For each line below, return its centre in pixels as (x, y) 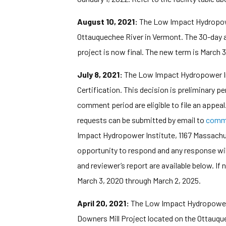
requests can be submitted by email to (141, 120)
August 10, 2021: (108, 21)
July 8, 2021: (100, 74)
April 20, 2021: (103, 203)
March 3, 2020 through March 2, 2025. (139, 180)
